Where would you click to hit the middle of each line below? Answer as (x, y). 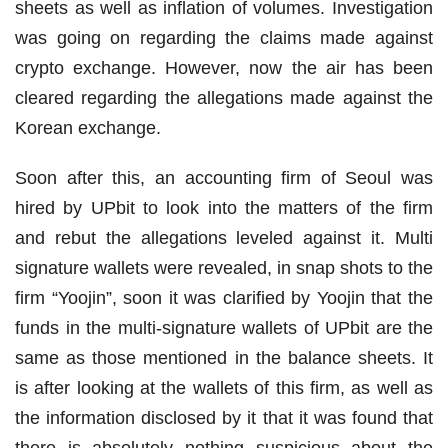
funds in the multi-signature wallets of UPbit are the (224, 328)
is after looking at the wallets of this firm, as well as (224, 388)
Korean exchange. (88, 128)
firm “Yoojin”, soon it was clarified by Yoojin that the (224, 298)
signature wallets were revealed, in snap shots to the (224, 268)
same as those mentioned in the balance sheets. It (224, 358)
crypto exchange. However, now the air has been (224, 68)
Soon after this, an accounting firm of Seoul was (224, 178)
